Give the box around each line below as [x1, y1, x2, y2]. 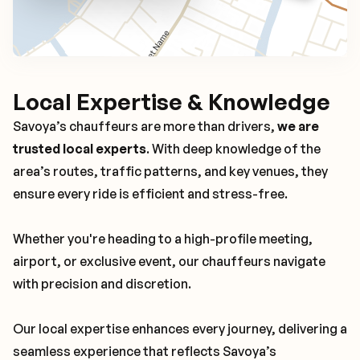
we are [277, 118, 319, 135]
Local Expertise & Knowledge [13, 88, 330, 117]
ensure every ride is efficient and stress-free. [13, 186, 288, 202]
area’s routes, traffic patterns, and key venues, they [13, 163, 328, 180]
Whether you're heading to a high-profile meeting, [13, 231, 313, 247]
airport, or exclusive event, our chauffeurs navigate [13, 253, 325, 270]
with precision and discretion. [13, 276, 191, 292]
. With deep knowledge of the [146, 141, 321, 157]
